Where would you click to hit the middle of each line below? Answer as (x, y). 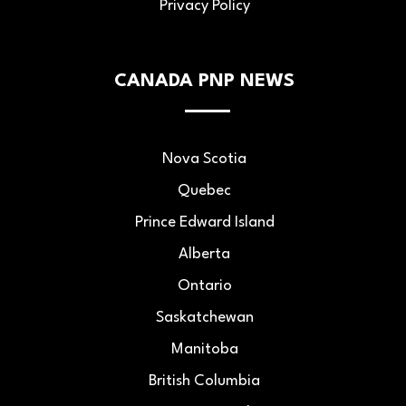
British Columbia (204, 381)
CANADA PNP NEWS (204, 81)
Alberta (204, 254)
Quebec (204, 190)
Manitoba (204, 349)
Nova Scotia (204, 159)
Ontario (204, 285)
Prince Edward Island (204, 222)
